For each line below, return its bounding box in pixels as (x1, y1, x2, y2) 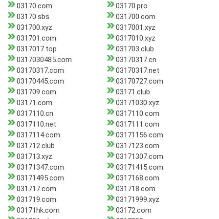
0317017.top (17, 44, 57, 54)
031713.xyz (17, 152, 52, 161)
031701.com (17, 34, 56, 43)
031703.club (115, 44, 154, 54)
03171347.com (17, 163, 64, 172)
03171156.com (115, 131, 163, 140)
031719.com (17, 195, 56, 204)
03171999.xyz (115, 195, 159, 204)
